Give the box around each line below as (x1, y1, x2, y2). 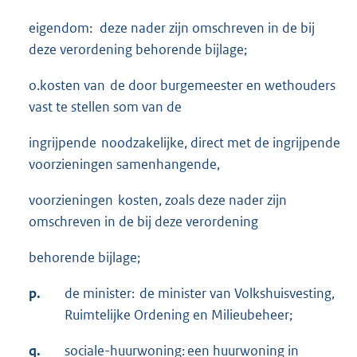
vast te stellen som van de (29, 97, 182, 116)
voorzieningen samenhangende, (29, 155, 220, 173)
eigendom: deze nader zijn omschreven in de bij (29, 18, 315, 37)
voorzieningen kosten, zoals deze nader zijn (29, 190, 287, 209)
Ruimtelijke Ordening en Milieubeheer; (65, 305, 292, 324)
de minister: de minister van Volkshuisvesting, (65, 284, 335, 302)
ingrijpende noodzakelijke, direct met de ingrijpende (29, 133, 340, 151)
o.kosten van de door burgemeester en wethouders (29, 76, 335, 94)
